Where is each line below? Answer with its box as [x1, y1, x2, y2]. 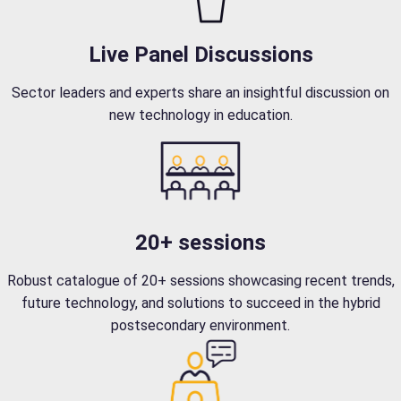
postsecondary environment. [111, 316, 290, 334]
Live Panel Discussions [88, 41, 313, 67]
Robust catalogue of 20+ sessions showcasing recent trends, [6, 271, 395, 289]
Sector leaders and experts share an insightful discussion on [12, 83, 389, 101]
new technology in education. [108, 106, 293, 124]
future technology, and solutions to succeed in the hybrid [21, 294, 380, 311]
